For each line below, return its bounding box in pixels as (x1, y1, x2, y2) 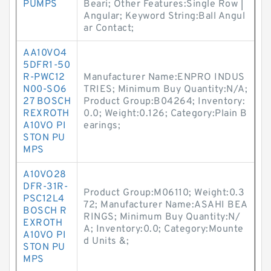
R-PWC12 (23, 71, 65, 83)
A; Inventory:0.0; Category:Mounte (83, 223, 244, 235)
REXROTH (23, 108, 70, 120)
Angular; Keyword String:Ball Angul (83, 10, 245, 22)
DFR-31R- (23, 181, 68, 193)
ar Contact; (83, 22, 134, 34)
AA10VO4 (23, 47, 67, 59)
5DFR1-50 (23, 59, 70, 71)
